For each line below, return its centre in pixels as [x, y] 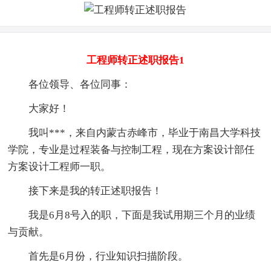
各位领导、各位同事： [70, 84]
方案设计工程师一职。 [60, 166]
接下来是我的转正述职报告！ [85, 191]
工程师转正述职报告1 [135, 60]
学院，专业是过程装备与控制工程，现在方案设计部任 [132, 149]
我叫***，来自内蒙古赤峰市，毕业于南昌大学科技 [135, 132]
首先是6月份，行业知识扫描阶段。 [98, 256]
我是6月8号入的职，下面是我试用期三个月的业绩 [132, 215]
